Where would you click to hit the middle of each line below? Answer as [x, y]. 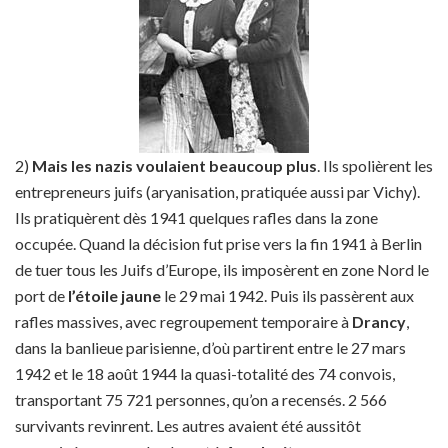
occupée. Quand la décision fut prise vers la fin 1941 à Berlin [218, 243]
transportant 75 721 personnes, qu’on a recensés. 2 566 [201, 399]
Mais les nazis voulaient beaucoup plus [174, 165]
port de [40, 295]
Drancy [379, 321]
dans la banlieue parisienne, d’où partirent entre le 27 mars [210, 347]
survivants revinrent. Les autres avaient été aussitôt [188, 425]
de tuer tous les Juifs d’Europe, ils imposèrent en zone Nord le [222, 269]
